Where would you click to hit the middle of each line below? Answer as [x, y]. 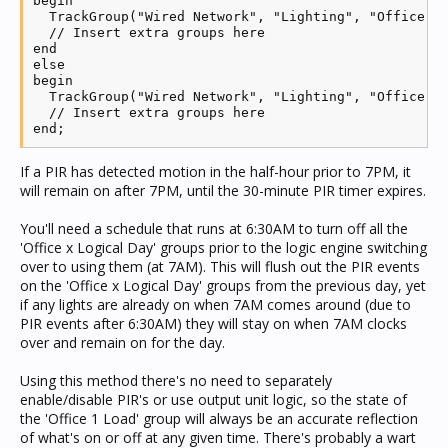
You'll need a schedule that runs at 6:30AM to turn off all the [214, 228]
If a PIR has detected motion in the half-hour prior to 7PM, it [215, 171]
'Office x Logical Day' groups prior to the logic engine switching [223, 247]
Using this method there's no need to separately [176, 380]
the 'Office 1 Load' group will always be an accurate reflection [219, 418]
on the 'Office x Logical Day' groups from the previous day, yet [223, 285]
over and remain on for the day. [122, 342]
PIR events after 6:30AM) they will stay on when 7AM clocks [213, 323]
